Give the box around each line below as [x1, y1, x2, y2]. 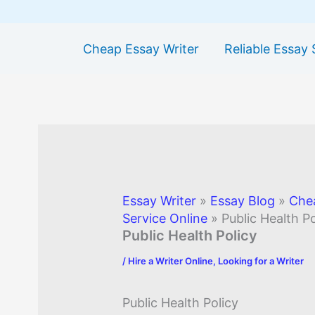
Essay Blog [210, 193, 276, 209]
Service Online [122, 211, 208, 226]
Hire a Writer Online [128, 255, 214, 267]
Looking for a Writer [218, 255, 304, 267]
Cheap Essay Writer [83, 41, 199, 56]
